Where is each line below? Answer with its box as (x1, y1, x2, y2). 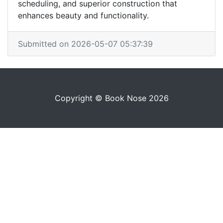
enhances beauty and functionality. (18, 10, 149, 20)
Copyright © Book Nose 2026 (54, 93, 169, 103)
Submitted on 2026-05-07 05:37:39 (18, 39, 153, 49)
